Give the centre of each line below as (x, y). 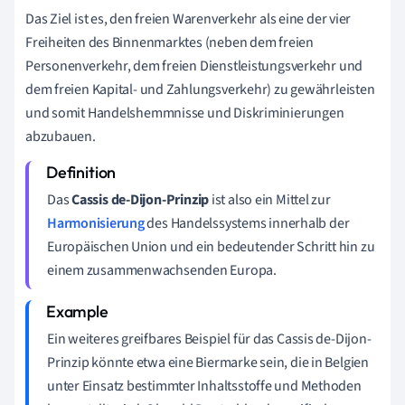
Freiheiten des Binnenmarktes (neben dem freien (170, 42)
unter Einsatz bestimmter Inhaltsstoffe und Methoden (204, 386)
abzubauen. (61, 136)
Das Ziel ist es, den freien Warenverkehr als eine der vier (188, 19)
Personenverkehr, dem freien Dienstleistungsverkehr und (194, 66)
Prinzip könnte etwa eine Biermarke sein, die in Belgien (208, 362)
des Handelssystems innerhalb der (247, 223)
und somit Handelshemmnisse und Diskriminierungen (185, 113)
